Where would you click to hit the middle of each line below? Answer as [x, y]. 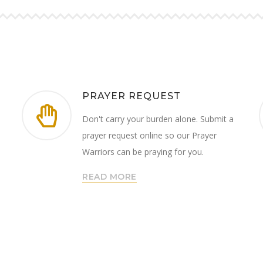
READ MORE [109, 177]
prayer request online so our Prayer [150, 136]
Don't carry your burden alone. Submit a [158, 119]
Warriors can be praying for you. [143, 152]
